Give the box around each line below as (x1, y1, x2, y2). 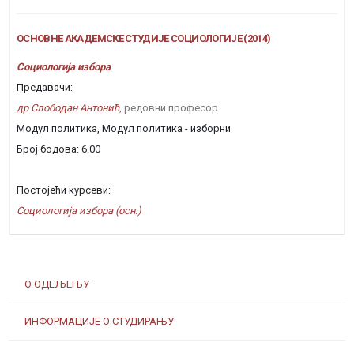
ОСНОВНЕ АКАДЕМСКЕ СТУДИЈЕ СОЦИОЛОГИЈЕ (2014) (17, 32, 271, 44)
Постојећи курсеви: (17, 184, 111, 196)
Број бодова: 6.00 (17, 143, 100, 155)
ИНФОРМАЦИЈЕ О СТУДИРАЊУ (24, 315, 174, 327)
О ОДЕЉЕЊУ (24, 278, 89, 290)
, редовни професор (119, 102, 218, 114)
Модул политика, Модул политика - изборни (17, 122, 231, 134)
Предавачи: (17, 81, 73, 93)
